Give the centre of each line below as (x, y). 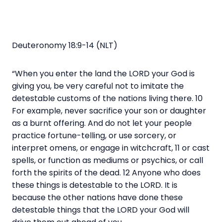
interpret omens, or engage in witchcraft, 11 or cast (111, 148)
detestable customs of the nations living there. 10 (107, 98)
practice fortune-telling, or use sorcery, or (94, 135)
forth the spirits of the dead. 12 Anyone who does (106, 172)
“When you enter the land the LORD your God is (103, 73)
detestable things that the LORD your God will (101, 210)
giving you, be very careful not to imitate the (98, 86)
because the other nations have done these (97, 197)
